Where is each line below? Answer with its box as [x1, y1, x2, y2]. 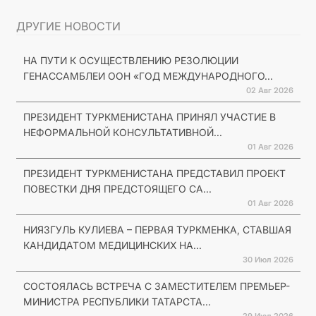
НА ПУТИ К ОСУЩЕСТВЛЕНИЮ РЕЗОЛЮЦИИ [23, 54, 238, 66]
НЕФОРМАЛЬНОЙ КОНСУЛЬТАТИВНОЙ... [23, 126, 222, 138]
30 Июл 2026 [242, 254, 293, 265]
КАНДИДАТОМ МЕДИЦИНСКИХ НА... [23, 238, 202, 251]
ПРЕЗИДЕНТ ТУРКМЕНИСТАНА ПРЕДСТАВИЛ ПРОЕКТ [23, 166, 286, 179]
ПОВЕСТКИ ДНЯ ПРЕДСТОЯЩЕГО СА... [23, 182, 212, 195]
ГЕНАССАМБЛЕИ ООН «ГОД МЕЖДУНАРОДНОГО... [23, 69, 273, 82]
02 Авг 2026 [245, 85, 293, 95]
